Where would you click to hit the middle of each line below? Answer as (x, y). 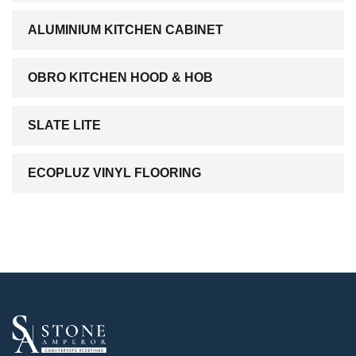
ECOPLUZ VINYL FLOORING (114, 173)
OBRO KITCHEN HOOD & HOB (120, 77)
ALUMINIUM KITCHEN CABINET (126, 30)
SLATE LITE (64, 125)
